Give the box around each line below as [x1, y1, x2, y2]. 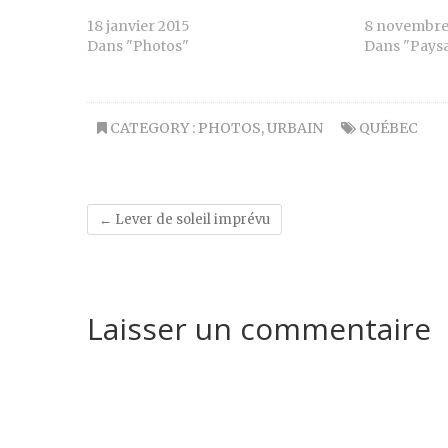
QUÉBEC [359, 118, 418, 137]
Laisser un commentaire [87, 307, 431, 349]
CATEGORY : [107, 118, 198, 137]
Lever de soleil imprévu [112, 210, 270, 228]
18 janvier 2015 [87, 16, 190, 35]
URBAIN [267, 118, 323, 137]
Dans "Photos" [87, 36, 189, 55]
